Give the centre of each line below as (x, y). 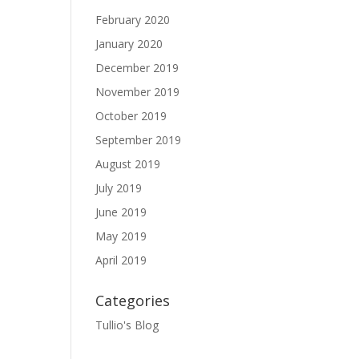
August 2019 (128, 164)
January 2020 (129, 44)
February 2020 (133, 20)
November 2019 (138, 92)
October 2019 (131, 116)
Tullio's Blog (127, 325)
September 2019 (139, 140)
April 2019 (121, 260)
